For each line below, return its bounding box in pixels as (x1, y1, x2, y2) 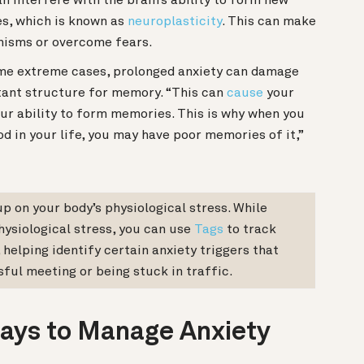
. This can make (222, 15, 316, 29)
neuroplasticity (128, 15, 222, 29)
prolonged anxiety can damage (113, 66, 299, 80)
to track (223, 223, 276, 237)
